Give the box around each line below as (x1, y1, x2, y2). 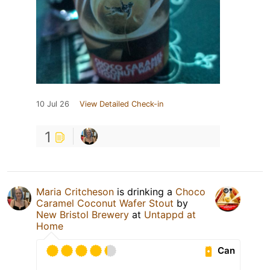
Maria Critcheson (36, 185, 114, 198)
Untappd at (144, 208, 196, 221)
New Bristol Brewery (36, 208, 129, 221)
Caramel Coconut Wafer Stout (36, 196, 174, 209)
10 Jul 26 (36, 99, 69, 108)
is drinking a (114, 185, 175, 198)
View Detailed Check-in (80, 99, 163, 108)
